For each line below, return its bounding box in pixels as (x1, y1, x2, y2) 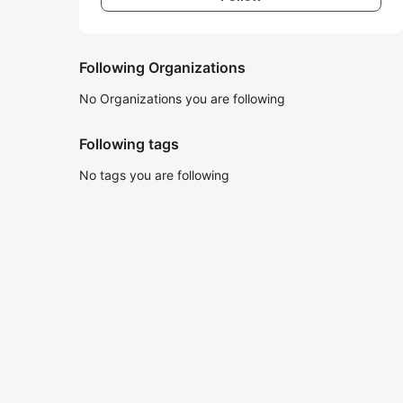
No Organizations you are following (79, 91, 285, 106)
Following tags (79, 135, 179, 153)
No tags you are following (79, 167, 229, 183)
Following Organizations (79, 58, 246, 76)
